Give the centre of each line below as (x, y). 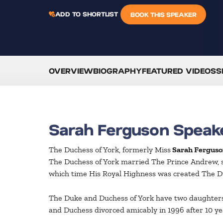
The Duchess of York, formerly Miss (110, 149)
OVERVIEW (71, 71)
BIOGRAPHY (117, 71)
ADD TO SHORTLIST (86, 13)
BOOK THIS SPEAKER (164, 14)
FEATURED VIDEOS (179, 71)
